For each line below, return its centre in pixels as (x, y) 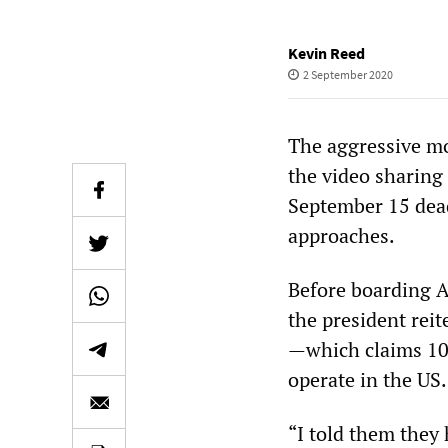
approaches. (341, 235)
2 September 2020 (347, 74)
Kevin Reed (326, 53)
